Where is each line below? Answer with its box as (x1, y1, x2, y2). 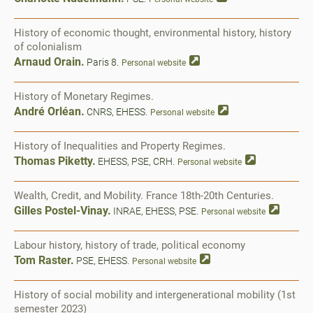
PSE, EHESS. (74, 255, 129, 266)
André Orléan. (14, 105, 85, 118)
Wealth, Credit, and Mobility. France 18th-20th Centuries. (14, 189, 274, 202)
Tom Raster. (14, 254, 74, 267)
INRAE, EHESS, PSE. (111, 205, 198, 217)
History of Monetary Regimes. (14, 90, 154, 103)
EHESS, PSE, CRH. (96, 156, 175, 167)
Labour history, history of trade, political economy (14, 239, 245, 252)
